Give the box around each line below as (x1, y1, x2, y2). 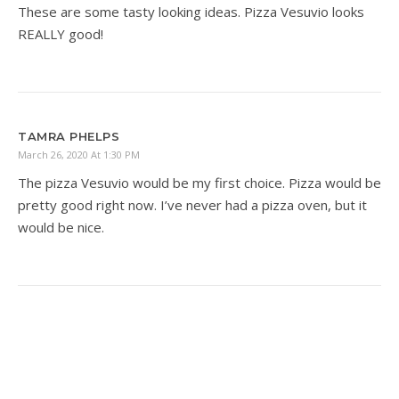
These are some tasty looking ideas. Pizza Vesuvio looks (18, 3, 364, 21)
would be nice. (18, 218, 104, 237)
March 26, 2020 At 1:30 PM (18, 148, 140, 162)
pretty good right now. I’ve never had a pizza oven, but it (18, 196, 367, 215)
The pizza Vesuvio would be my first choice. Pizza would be (18, 174, 381, 192)
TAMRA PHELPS (18, 129, 119, 144)
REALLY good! (18, 25, 103, 44)
